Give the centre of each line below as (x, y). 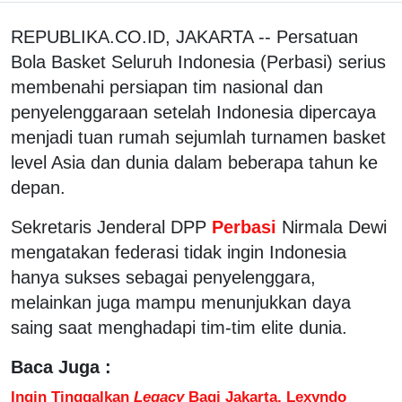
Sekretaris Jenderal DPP (109, 227)
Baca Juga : (61, 367)
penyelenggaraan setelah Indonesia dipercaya (193, 112)
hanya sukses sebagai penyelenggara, (163, 277)
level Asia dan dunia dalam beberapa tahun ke (194, 162)
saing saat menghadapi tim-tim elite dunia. (179, 327)
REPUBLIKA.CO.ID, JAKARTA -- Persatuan (184, 36)
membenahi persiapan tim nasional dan (167, 87)
